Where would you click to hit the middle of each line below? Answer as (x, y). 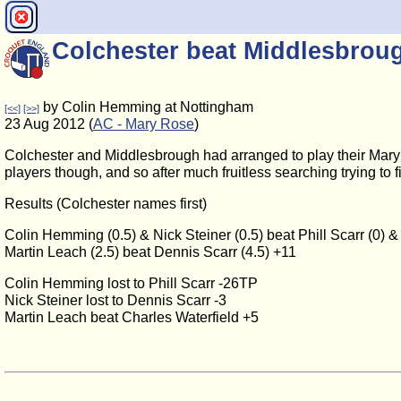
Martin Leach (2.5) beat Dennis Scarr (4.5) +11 (150, 252)
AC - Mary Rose (144, 124)
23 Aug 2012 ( (49, 124)
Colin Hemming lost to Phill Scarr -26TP (131, 283)
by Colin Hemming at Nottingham (146, 107)
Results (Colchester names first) (106, 204)
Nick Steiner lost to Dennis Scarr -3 (115, 300)
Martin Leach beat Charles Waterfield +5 (132, 317)
